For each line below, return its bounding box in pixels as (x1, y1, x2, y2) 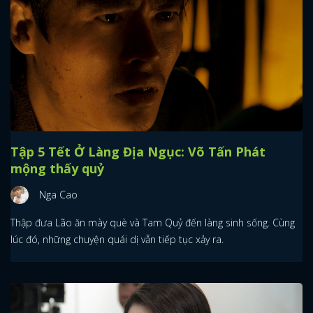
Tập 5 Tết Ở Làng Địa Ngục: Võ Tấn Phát (10, 143, 265, 161)
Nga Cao (39, 188, 78, 202)
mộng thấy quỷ (10, 160, 104, 177)
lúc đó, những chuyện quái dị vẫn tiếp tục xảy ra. (10, 233, 224, 247)
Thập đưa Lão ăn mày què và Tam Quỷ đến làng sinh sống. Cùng (10, 216, 295, 230)
